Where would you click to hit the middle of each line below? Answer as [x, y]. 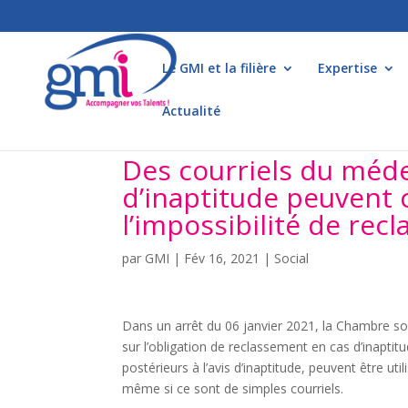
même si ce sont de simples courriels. [233, 388]
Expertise [347, 68]
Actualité [191, 111]
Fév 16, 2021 [222, 258]
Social [292, 258]
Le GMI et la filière [219, 68]
